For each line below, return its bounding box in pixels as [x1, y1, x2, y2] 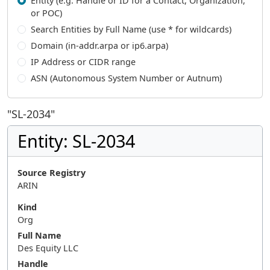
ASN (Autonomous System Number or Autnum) [30, 72, 222, 84]
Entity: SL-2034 [17, 129, 135, 152]
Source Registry [17, 167, 86, 178]
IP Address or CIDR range [30, 56, 136, 67]
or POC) [30, 7, 62, 19]
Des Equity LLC [17, 242, 78, 254]
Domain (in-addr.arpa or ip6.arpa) [30, 40, 168, 51]
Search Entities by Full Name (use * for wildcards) [30, 24, 231, 35]
